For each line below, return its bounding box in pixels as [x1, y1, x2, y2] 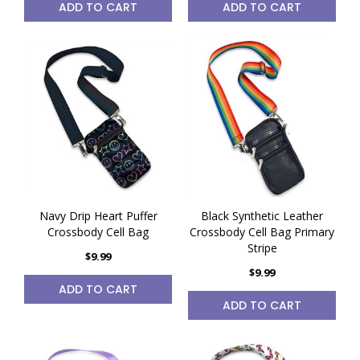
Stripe [247, 240, 277, 256]
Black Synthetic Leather [201, 208, 323, 223]
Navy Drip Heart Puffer [39, 208, 157, 223]
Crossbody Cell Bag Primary [190, 224, 334, 239]
